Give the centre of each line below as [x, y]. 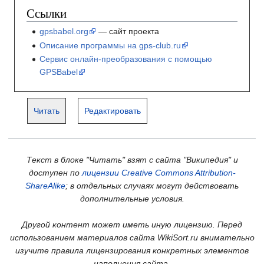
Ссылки [47, 13]
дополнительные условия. [132, 199]
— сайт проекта [128, 32]
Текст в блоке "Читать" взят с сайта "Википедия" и [132, 160]
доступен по [55, 173]
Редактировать [113, 110]
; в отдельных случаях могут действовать [152, 186]
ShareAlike [45, 186]
